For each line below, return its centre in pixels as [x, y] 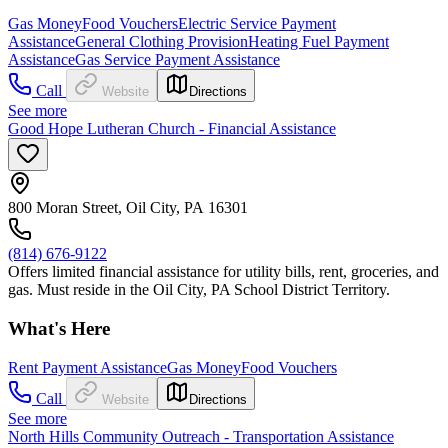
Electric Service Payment [257, 24]
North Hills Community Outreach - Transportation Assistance [201, 436]
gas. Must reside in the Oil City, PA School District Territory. [199, 290]
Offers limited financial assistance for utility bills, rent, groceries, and [223, 272]
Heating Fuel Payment [318, 42]
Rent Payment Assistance [87, 367]
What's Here [59, 329]
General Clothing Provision [161, 42]
